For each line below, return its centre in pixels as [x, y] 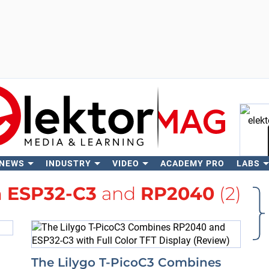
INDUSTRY [68, 163]
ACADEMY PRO [192, 163]
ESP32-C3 [52, 194]
